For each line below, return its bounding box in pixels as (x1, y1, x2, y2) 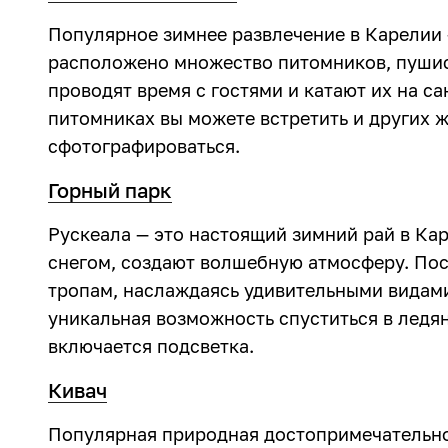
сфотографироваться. (48, 135, 240, 157)
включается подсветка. (48, 335, 254, 357)
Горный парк (48, 178, 172, 202)
